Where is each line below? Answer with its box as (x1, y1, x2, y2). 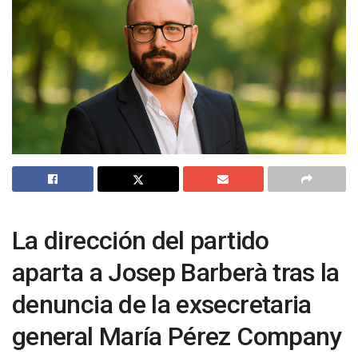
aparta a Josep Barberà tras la (12, 257, 340, 288)
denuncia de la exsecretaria (12, 289, 312, 320)
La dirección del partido (12, 225, 269, 257)
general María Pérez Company (12, 321, 342, 352)
